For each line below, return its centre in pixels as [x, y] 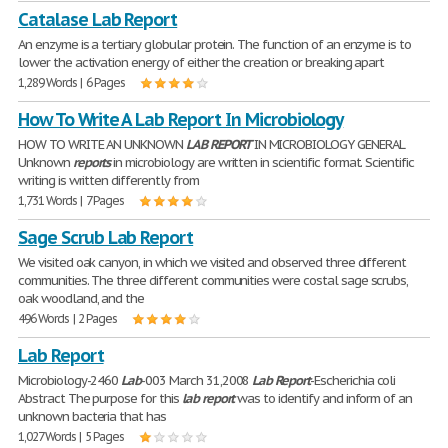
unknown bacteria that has [92, 416]
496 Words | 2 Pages [68, 318]
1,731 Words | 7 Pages [71, 200]
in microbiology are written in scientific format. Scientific [262, 162]
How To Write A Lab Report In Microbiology [181, 119]
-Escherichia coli [353, 380]
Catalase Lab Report [98, 19]
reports [91, 162]
